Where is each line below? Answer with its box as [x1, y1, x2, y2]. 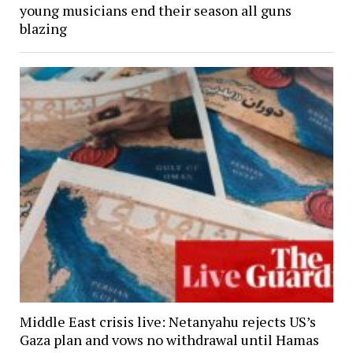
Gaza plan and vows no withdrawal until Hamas [19, 330, 319, 350]
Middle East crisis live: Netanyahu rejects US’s [19, 312, 316, 332]
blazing [19, 19, 67, 39]
